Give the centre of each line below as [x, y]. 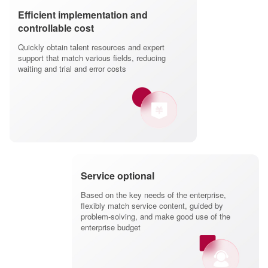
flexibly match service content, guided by [152, 205]
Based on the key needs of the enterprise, [153, 194]
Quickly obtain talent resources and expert [91, 47]
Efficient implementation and [83, 14]
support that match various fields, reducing [92, 57]
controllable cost [56, 28]
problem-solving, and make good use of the [155, 216]
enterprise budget [110, 227]
